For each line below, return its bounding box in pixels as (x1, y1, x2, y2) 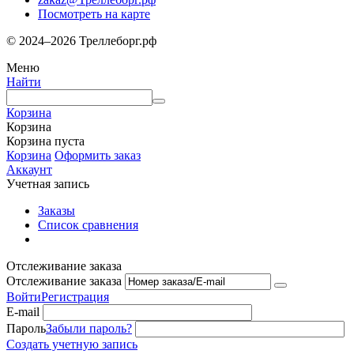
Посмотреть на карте (38, 6, 150, 21)
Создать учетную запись (6, 337, 137, 351)
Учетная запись (6, 176, 89, 190)
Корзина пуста (6, 134, 85, 148)
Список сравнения (38, 217, 138, 232)
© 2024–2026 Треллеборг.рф (6, 33, 156, 47)
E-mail (6, 304, 40, 318)
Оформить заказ (55, 148, 141, 162)
